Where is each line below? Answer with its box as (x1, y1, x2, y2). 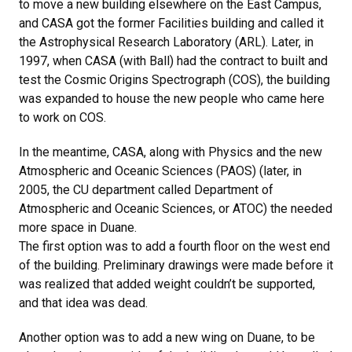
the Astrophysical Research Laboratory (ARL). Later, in (19, 35, 313, 49)
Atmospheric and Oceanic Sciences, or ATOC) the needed (19, 201, 332, 216)
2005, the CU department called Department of (19, 182, 273, 197)
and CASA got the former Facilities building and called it (19, 16, 324, 31)
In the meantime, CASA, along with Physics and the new (19, 145, 322, 159)
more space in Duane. (19, 220, 137, 235)
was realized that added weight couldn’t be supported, (19, 277, 315, 291)
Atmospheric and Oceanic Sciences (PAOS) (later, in (19, 163, 302, 178)
